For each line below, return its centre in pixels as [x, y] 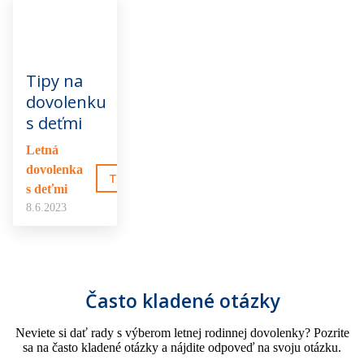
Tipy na [54, 81]
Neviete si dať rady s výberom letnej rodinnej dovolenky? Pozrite [182, 333]
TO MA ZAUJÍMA [154, 179]
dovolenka [54, 170]
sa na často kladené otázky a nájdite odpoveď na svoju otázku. [182, 348]
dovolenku [66, 102]
